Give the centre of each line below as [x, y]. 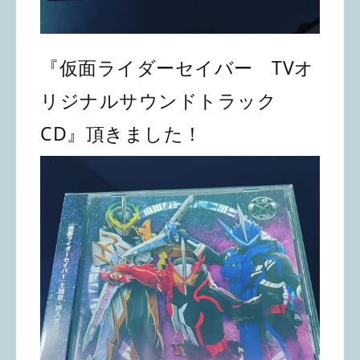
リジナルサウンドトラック [158, 100]
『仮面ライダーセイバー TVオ [177, 67]
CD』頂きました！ [121, 133]
